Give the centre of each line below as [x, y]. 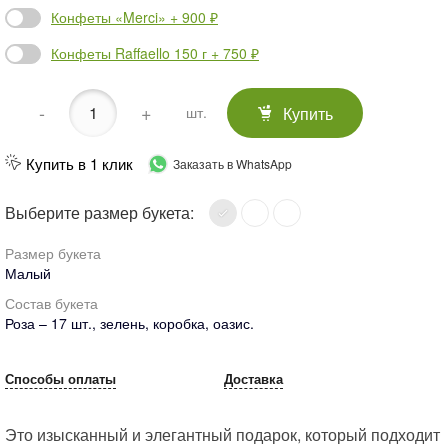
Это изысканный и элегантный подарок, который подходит [222, 434]
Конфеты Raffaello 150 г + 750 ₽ [155, 53]
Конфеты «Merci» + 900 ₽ [134, 17]
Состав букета [51, 302]
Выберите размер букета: [99, 212]
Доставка [253, 378]
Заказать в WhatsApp [232, 163]
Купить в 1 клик [79, 163]
